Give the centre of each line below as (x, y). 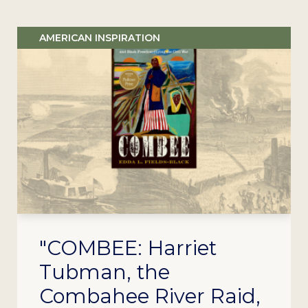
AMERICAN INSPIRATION (100, 38)
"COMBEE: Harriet (128, 248)
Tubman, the (104, 272)
